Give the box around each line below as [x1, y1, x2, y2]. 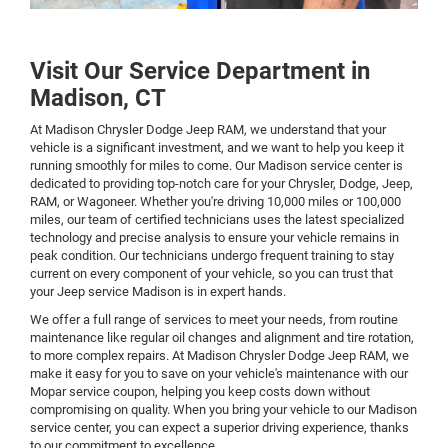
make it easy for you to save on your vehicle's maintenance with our [30, 365, 408, 381]
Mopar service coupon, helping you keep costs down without [30, 383, 370, 399]
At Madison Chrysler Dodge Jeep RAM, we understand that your [30, 121, 386, 137]
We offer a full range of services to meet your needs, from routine [30, 311, 398, 327]
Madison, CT [30, 83, 166, 112]
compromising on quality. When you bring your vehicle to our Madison [30, 401, 417, 417]
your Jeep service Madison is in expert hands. [30, 283, 286, 299]
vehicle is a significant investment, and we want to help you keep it [30, 139, 404, 155]
